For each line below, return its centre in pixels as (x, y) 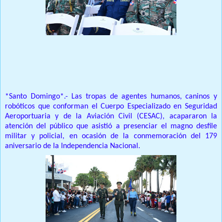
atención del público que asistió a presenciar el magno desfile (111, 127)
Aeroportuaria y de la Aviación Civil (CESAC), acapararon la (111, 117)
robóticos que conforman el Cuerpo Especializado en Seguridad (111, 107)
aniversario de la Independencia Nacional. (74, 146)
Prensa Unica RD (32, 77)
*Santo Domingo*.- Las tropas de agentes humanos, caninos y (111, 97)
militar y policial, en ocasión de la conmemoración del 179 (111, 137)
